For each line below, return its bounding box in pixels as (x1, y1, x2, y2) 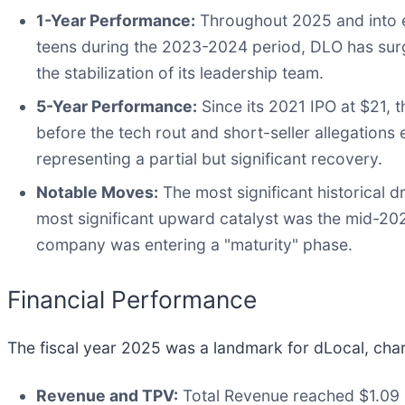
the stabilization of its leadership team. (36, 62, 324, 82)
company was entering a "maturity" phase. (36, 234, 353, 254)
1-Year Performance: (36, 10, 195, 30)
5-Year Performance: (36, 96, 197, 116)
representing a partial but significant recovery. (36, 148, 382, 168)
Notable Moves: (36, 182, 158, 202)
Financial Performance (7, 284, 257, 314)
